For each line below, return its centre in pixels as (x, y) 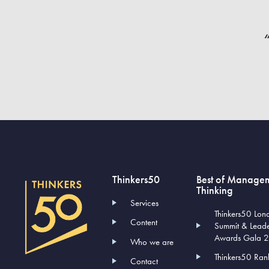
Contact (144, 261)
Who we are (152, 242)
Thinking (214, 190)
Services (145, 203)
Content (144, 222)
